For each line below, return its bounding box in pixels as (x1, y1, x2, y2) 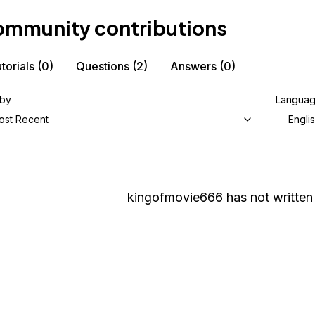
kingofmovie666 (127, 190, 223, 205)
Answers (170, 59, 217, 73)
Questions (76, 59, 129, 73)
